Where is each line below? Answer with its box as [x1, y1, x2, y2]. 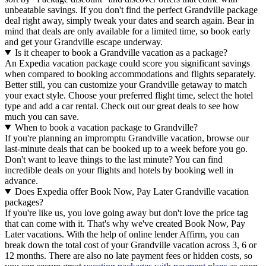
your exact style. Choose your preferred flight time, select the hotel [5, 90, 253, 100]
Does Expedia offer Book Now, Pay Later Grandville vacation [14, 186, 249, 197]
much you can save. [5, 111, 79, 122]
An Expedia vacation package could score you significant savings [5, 58, 250, 68]
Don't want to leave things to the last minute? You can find [5, 154, 223, 164]
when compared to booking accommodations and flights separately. [5, 68, 256, 79]
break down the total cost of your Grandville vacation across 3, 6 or [5, 239, 256, 250]
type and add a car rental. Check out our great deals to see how [5, 100, 239, 111]
